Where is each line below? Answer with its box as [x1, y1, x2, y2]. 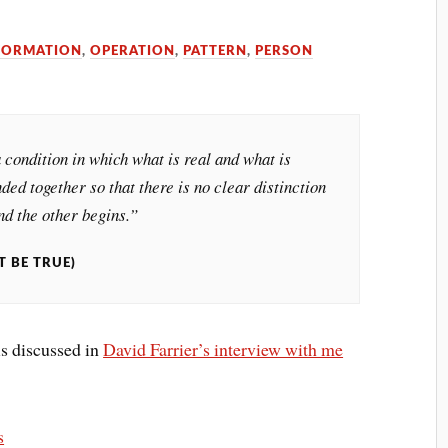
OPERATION [90, 45, 176, 57]
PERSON [255, 45, 314, 57]
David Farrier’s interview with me [103, 337, 344, 362]
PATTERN [183, 45, 248, 57]
